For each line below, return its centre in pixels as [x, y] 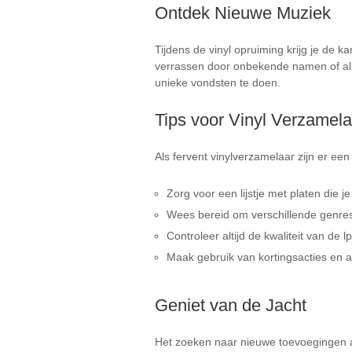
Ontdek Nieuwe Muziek [243, 13]
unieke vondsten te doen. [218, 82]
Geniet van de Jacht [231, 305]
